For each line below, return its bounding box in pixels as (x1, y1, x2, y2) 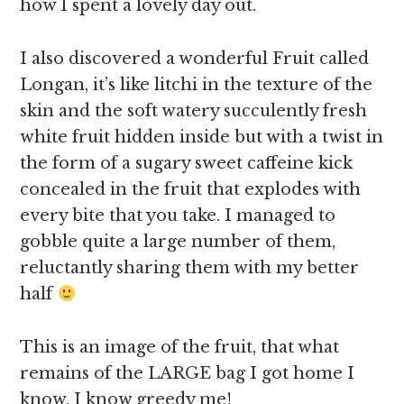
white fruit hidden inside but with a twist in (20, 127, 384, 147)
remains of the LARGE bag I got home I (20, 363, 355, 383)
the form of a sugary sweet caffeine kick (20, 153, 353, 173)
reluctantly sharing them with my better (20, 258, 360, 278)
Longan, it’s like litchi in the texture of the (20, 75, 373, 95)
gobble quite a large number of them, (20, 232, 336, 252)
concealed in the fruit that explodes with (20, 179, 362, 199)
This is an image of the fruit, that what (20, 337, 340, 357)
